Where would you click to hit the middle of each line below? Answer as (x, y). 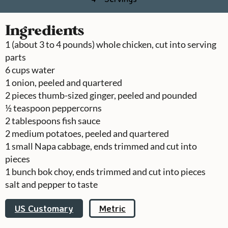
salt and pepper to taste (51, 184)
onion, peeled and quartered (67, 82)
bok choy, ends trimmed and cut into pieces (122, 171)
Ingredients (45, 30)
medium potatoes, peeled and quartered (90, 133)
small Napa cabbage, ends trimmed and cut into (104, 146)
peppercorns (77, 108)
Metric (112, 208)
